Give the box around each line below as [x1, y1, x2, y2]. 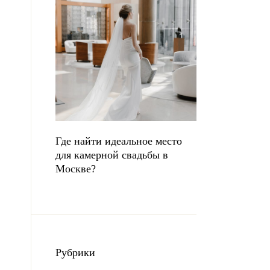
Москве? [55, 163, 96, 175]
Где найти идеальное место [55, 135, 182, 147]
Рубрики [55, 246, 95, 259]
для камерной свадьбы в [55, 149, 168, 161]
